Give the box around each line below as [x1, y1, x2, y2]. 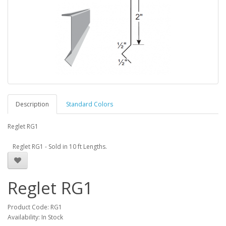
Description [16, 100, 49, 108]
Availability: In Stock [8, 213, 63, 221]
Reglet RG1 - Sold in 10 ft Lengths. [13, 142, 107, 151]
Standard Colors [66, 100, 113, 108]
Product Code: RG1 [8, 203, 62, 211]
